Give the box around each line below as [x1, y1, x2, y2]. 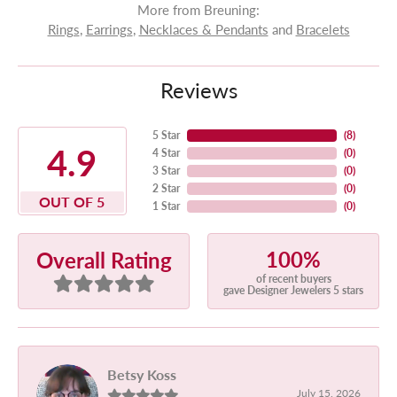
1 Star [152, 198, 180, 214]
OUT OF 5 [39, 191, 105, 212]
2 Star [152, 181, 180, 196]
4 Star [152, 145, 180, 160]
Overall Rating [35, 244, 172, 275]
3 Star [152, 163, 180, 178]
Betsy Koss [107, 363, 176, 385]
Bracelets [295, 20, 350, 38]
